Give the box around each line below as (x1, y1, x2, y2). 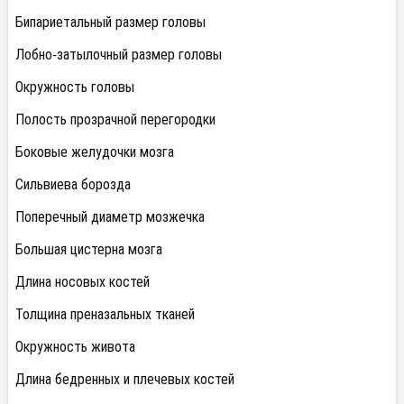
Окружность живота (15, 335, 135, 357)
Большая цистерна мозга (15, 238, 162, 260)
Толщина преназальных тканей (15, 303, 195, 325)
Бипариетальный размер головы (15, 11, 206, 32)
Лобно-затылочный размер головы (15, 43, 222, 65)
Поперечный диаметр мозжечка (15, 206, 205, 227)
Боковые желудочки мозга (15, 141, 174, 162)
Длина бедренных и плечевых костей (15, 368, 234, 390)
